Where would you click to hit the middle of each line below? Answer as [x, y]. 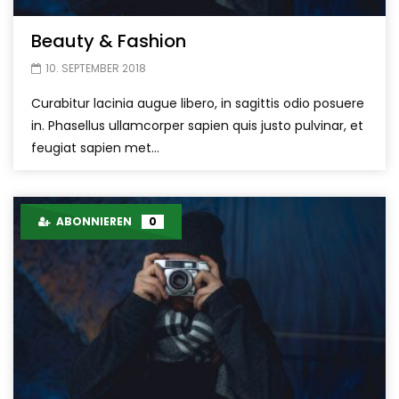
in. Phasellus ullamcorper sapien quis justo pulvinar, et [197, 125]
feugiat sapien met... [95, 147]
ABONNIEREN [93, 221]
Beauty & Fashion [109, 41]
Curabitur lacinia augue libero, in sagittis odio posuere [198, 103]
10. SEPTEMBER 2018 [96, 68]
